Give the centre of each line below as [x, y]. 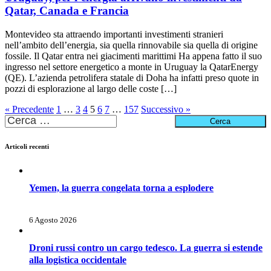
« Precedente [29, 109]
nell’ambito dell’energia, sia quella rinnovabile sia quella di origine [131, 45]
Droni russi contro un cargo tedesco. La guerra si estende [146, 248]
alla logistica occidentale [78, 260]
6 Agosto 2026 [53, 220]
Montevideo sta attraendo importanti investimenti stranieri [114, 34]
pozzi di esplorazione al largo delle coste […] [91, 89]
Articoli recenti [27, 147]
